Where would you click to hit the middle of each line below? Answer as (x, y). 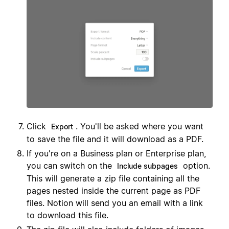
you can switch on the (71, 166)
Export (62, 127)
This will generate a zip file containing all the (113, 179)
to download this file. (67, 215)
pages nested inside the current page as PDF (113, 191)
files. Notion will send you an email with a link (115, 203)
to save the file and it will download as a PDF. (115, 139)
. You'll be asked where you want (140, 127)
